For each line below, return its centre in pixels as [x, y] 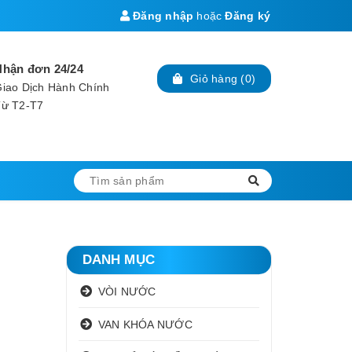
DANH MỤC [118, 260]
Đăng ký [247, 16]
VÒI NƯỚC [127, 291]
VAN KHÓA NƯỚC [145, 324]
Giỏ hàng [214, 79]
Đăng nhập [161, 16]
